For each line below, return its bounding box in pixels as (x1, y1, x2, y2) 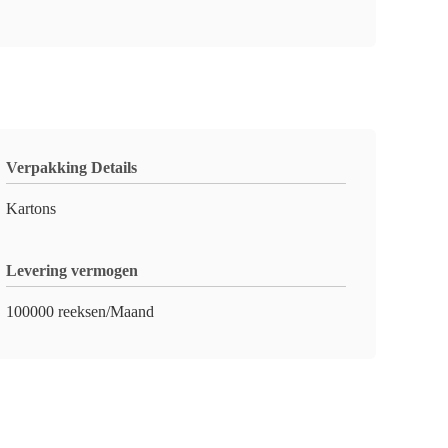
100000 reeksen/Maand (6, 303, 154, 320)
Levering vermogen (6, 262, 138, 279)
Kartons (6, 200, 56, 217)
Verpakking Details (6, 159, 137, 176)
